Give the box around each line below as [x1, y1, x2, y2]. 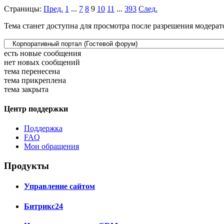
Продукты [4, 160, 49, 171]
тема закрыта [4, 84, 48, 93]
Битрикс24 [24, 201, 63, 210]
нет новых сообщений [4, 57, 80, 66]
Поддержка [24, 124, 62, 133]
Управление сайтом [24, 182, 95, 191]
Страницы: [4, 4, 41, 13]
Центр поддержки [4, 104, 68, 113]
